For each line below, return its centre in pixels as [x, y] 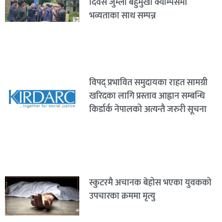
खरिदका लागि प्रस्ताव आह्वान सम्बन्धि [147, 96]
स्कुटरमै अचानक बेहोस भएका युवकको [150, 183]
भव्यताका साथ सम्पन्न [122, 16]
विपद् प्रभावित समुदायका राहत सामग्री [148, 83]
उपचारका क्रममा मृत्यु [122, 196]
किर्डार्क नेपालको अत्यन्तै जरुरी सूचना [148, 109]
